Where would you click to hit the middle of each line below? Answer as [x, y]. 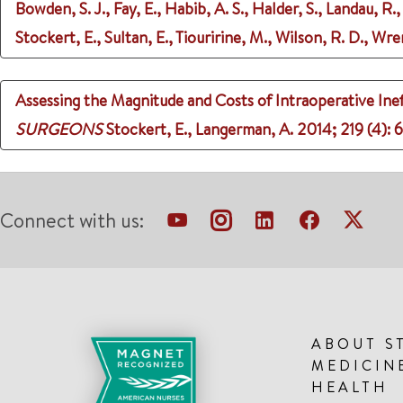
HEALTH [350, 387]
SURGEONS [59, 129]
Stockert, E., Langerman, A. [200, 129]
